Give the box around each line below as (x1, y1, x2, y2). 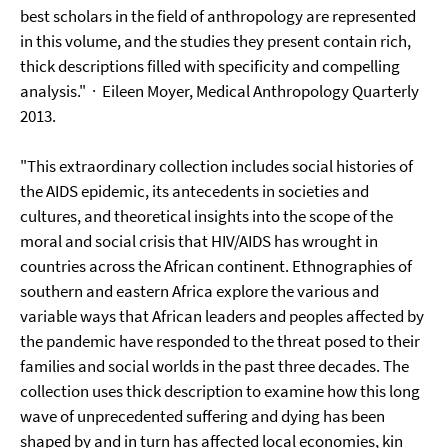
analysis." (20, 80, 89, 102)
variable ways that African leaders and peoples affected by (20, 305, 424, 327)
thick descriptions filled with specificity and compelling (20, 55, 400, 77)
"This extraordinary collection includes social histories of (20, 155, 413, 177)
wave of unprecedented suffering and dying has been (20, 405, 385, 427)
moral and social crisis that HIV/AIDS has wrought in (20, 230, 378, 252)
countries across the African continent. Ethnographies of (20, 255, 412, 277)
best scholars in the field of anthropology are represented (20, 5, 416, 27)
